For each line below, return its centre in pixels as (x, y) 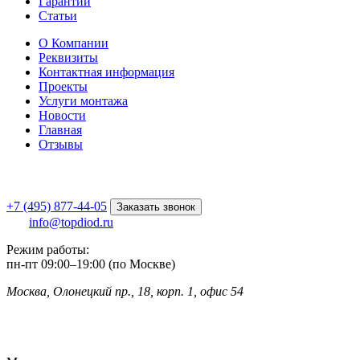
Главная (60, 130)
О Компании (74, 43)
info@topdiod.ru (71, 223)
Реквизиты (68, 58)
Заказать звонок (156, 207)
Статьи (58, 16)
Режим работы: (48, 250)
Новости (62, 116)
